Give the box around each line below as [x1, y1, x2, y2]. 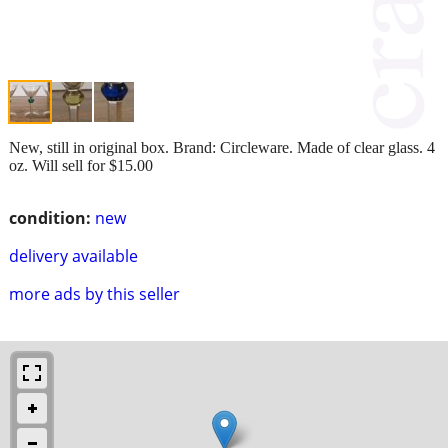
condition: [9, 206, 91, 229]
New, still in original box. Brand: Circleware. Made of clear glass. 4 [9, 138, 435, 156]
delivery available [9, 244, 138, 267]
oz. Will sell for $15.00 [9, 156, 153, 174]
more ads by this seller [9, 282, 180, 305]
